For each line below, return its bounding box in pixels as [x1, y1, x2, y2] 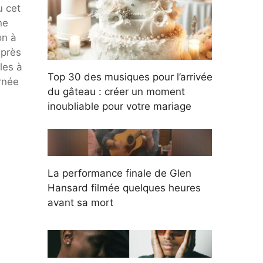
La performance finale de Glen [48, 167, 191, 180]
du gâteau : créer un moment [48, 86, 185, 98]
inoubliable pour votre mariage [48, 100, 191, 113]
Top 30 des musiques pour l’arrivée [48, 71, 213, 83]
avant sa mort [48, 197, 113, 209]
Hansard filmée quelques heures [48, 182, 201, 194]
